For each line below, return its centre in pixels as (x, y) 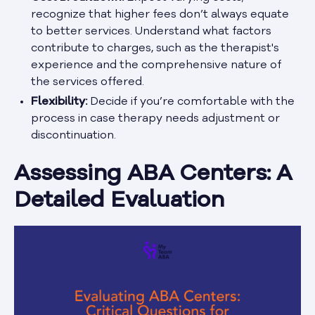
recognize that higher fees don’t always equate (160, 14)
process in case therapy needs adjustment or (155, 118)
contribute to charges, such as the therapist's (155, 48)
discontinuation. (73, 135)
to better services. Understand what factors (151, 31)
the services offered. (88, 82)
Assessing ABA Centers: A (153, 174)
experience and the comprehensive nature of (156, 65)
